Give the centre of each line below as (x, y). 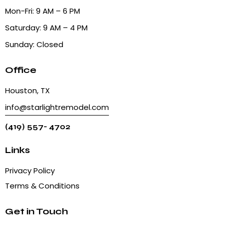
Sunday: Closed (34, 44)
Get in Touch (36, 211)
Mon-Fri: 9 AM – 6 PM (43, 11)
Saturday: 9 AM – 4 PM (46, 27)
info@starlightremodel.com (57, 107)
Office (21, 70)
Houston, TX (27, 90)
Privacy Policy (30, 170)
